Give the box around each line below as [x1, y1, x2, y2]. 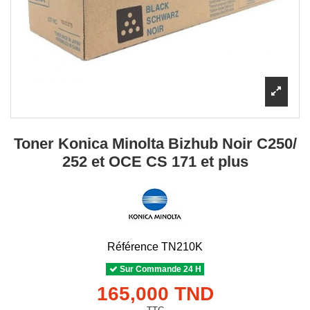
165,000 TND [96, 282, 214, 304]
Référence [107, 240, 158, 253]
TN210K [161, 240, 203, 253]
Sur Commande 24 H [117, 264, 201, 274]
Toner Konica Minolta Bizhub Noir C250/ [13, 135, 297, 152]
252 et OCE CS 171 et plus [62, 153, 248, 170]
